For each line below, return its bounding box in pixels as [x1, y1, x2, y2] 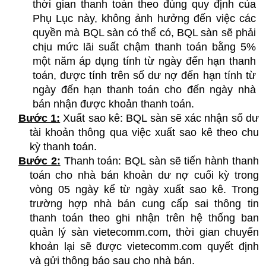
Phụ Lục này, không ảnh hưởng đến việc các [32, 12, 256, 24]
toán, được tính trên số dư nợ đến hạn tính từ [32, 69, 256, 81]
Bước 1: [18, 112, 61, 124]
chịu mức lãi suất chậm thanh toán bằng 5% [32, 40, 256, 53]
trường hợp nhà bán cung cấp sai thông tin [29, 197, 259, 210]
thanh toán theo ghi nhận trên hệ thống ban [29, 211, 259, 224]
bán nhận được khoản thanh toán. [32, 97, 194, 110]
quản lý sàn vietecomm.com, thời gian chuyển [29, 226, 259, 238]
